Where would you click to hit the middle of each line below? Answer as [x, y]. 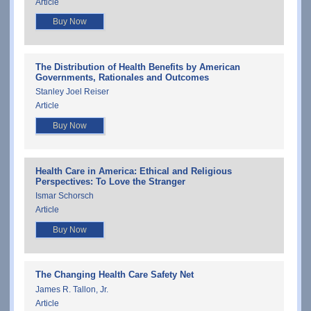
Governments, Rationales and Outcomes [122, 77]
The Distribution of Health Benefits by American [138, 67]
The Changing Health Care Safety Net [115, 275]
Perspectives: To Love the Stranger [110, 181]
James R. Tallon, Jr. [72, 289]
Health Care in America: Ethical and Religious [134, 171]
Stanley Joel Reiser [72, 92]
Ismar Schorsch [65, 196]
